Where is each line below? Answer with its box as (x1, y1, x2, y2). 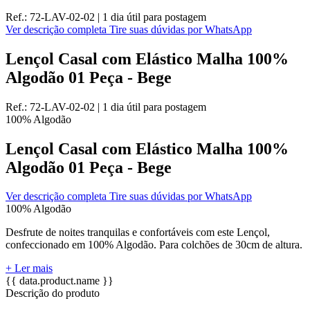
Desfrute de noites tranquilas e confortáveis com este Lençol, (6, 226, 270, 239)
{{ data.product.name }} (6, 275, 113, 287)
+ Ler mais (6, 262, 53, 275)
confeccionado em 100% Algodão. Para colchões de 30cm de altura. (6, 239, 302, 251)
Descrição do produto (6, 287, 100, 300)
